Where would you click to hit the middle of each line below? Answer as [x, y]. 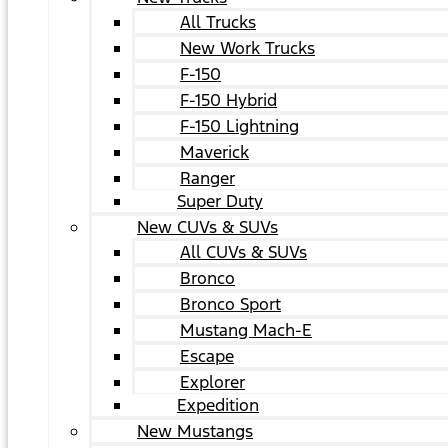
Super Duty [220, 201]
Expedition [218, 405]
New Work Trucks [247, 48]
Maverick [214, 152]
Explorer [212, 382]
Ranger [207, 178]
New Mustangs [195, 431]
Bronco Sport [230, 304]
